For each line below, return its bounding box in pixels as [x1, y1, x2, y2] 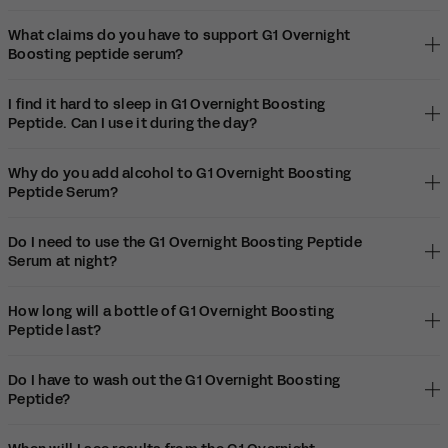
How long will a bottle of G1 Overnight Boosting [8, 301, 335, 321]
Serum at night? [8, 251, 118, 271]
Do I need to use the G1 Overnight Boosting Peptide [8, 232, 362, 252]
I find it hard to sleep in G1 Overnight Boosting [8, 94, 326, 114]
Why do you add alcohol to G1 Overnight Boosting [8, 163, 352, 183]
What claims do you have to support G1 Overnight [8, 25, 351, 45]
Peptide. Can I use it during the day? [8, 113, 258, 133]
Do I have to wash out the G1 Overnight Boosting [8, 370, 341, 390]
